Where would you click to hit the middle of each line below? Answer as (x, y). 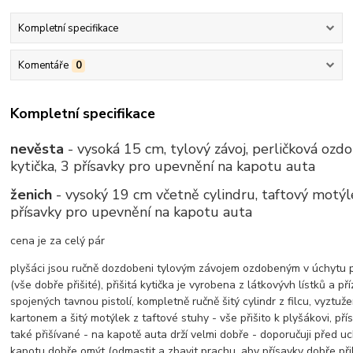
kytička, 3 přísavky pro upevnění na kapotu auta (163, 166)
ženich (33, 194)
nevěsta (39, 149)
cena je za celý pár (58, 240)
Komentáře (43, 66)
